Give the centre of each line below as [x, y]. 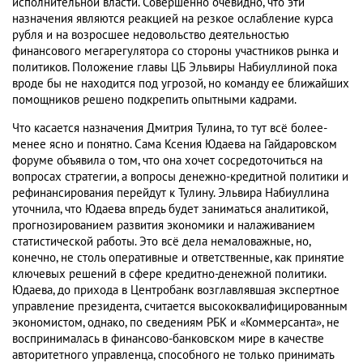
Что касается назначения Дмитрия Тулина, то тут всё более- [170, 128]
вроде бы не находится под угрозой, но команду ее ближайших [181, 84]
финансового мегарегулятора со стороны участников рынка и [175, 51]
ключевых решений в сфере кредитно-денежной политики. [169, 274]
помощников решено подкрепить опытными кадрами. [154, 100]
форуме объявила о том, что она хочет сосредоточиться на [167, 161]
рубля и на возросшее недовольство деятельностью [151, 35]
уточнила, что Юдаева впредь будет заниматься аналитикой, [170, 209]
